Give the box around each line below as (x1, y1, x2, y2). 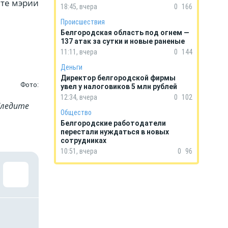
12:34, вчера (61, 93, 97, 101)
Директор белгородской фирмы (61, 74, 176, 82)
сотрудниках (61, 136, 106, 145)
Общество (61, 108, 92, 117)
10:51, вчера (61, 147, 97, 155)
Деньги (61, 63, 82, 71)
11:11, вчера (61, 48, 97, 56)
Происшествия (61, 18, 105, 26)
